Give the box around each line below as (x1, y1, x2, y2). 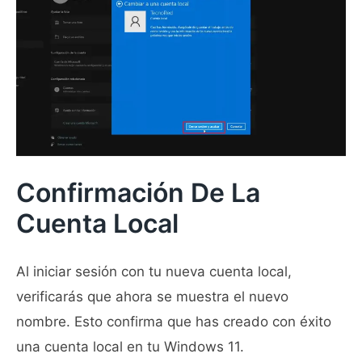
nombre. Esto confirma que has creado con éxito (16, 314, 331, 330)
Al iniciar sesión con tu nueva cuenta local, (16, 263, 292, 280)
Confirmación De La (16, 176, 260, 208)
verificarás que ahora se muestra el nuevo (16, 288, 288, 305)
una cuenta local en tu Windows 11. (16, 339, 244, 356)
